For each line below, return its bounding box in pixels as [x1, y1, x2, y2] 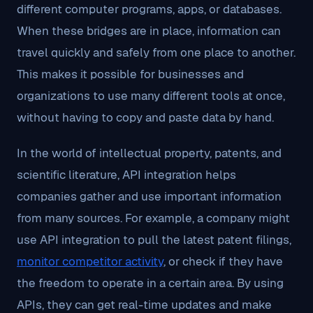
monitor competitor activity [17, 254, 163, 269]
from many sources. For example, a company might [17, 210, 290, 226]
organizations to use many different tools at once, [17, 88, 285, 103]
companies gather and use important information [17, 189, 282, 204]
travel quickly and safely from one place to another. [17, 45, 296, 60]
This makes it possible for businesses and [17, 66, 244, 82]
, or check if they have [163, 254, 283, 269]
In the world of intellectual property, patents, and [17, 145, 282, 161]
